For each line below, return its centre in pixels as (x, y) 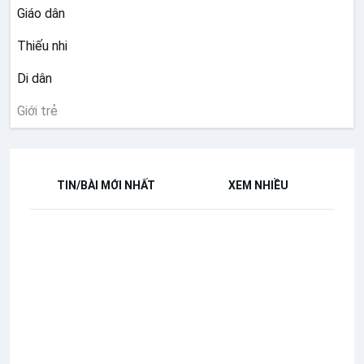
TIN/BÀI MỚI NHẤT (106, 186)
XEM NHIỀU (258, 186)
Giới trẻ (37, 111)
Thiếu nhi (42, 46)
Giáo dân (41, 14)
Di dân (35, 79)
